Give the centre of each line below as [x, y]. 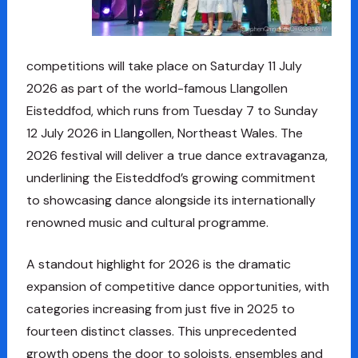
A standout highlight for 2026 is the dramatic [158, 265]
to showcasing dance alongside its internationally [171, 201]
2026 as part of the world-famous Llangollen [157, 89]
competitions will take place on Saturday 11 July [164, 66]
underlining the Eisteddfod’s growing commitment [171, 178]
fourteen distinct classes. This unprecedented [161, 332]
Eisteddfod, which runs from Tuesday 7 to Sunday [172, 111]
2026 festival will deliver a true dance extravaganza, [177, 156]
